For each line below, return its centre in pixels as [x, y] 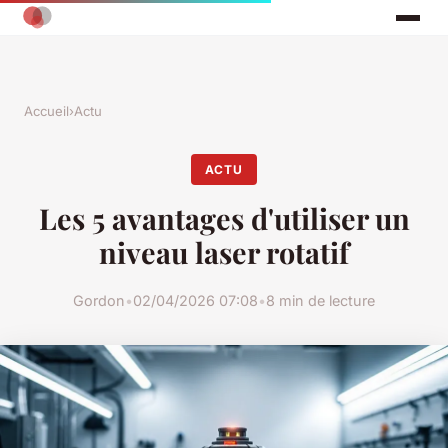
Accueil [46, 111]
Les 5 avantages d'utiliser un [224, 218]
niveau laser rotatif [224, 252]
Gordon [99, 300]
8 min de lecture [320, 300]
